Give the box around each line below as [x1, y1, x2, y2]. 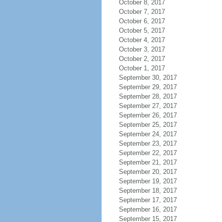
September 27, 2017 [118, 102, 177, 110]
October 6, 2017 [118, 17, 165, 25]
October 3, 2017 [118, 46, 165, 53]
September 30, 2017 [118, 74, 177, 81]
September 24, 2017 [118, 130, 177, 138]
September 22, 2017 [118, 149, 177, 157]
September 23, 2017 [118, 140, 177, 147]
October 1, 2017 [118, 64, 165, 72]
